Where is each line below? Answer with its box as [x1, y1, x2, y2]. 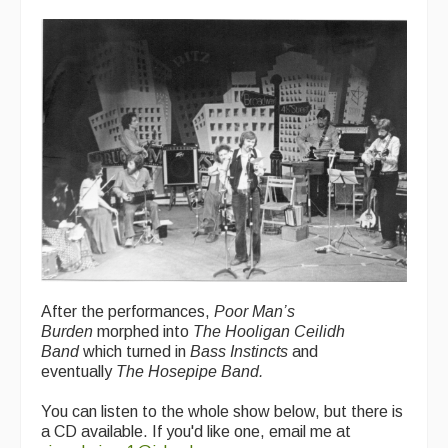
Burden [41, 322, 97, 340]
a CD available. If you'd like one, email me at [41, 422, 351, 440]
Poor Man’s [214, 302, 295, 320]
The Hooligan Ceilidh [193, 322, 345, 340]
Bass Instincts [190, 342, 288, 360]
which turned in [79, 342, 190, 360]
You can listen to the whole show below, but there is [41, 402, 403, 420]
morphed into [97, 322, 193, 340]
